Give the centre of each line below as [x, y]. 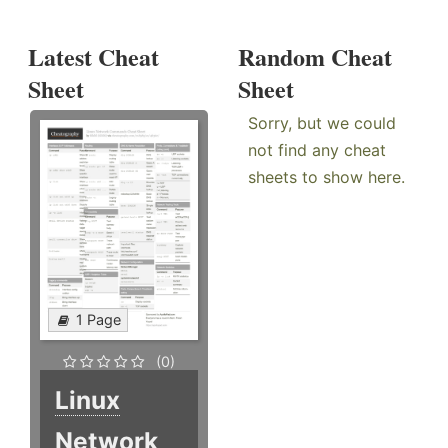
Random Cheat [315, 57]
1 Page [98, 320]
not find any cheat [317, 150]
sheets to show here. [327, 177]
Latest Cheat [93, 57]
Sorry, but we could [322, 123]
